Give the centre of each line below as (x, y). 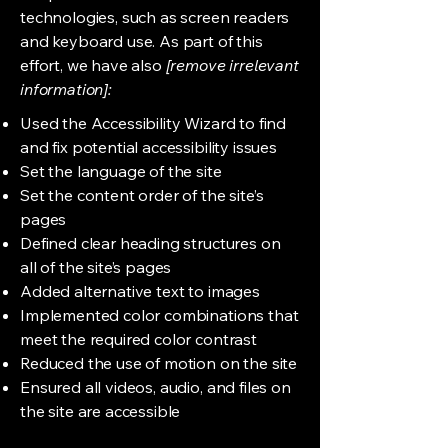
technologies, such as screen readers (155, 17)
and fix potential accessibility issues (148, 147)
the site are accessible (100, 411)
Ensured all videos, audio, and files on (155, 387)
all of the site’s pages (96, 267)
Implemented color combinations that (159, 315)
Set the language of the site (123, 171)
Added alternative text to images (140, 291)
